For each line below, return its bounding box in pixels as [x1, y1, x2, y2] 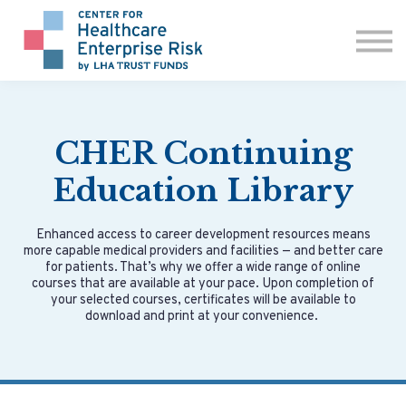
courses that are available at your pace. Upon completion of [32, 275, 374, 294]
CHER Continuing [53, 134, 353, 173]
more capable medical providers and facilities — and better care [23, 243, 383, 261]
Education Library [53, 171, 353, 210]
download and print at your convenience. [85, 308, 321, 326]
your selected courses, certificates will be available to [50, 292, 356, 310]
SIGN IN [169, 57, 237, 82]
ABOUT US [156, 6, 250, 31]
